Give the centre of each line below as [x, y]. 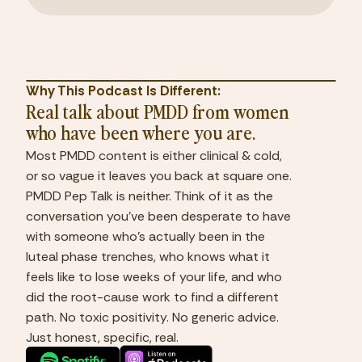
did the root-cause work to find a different [152, 297]
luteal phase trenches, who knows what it [148, 257]
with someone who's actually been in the [145, 236]
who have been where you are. [141, 132]
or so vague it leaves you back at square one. [159, 176]
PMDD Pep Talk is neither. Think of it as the [149, 196]
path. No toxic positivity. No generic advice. [152, 317]
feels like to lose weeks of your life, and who [154, 277]
